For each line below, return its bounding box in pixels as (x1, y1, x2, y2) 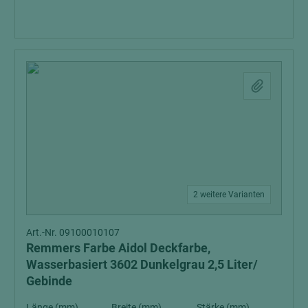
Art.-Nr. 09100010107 (26, 226, 120, 238)
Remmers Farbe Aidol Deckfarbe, (26, 240, 210, 255)
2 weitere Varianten (193, 189, 265, 199)
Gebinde (26, 273, 72, 288)
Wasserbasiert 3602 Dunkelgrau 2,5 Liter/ (26, 256, 258, 272)
